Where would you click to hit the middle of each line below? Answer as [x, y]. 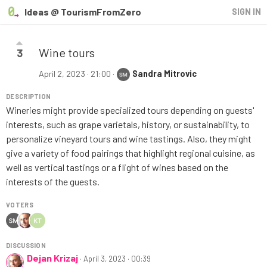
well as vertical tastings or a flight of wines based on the [117, 167]
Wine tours [67, 52]
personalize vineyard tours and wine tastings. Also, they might [129, 139]
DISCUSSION [26, 246]
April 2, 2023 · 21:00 [75, 74]
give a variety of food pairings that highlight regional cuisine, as [131, 153]
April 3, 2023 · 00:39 [117, 259]
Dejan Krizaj [52, 258]
